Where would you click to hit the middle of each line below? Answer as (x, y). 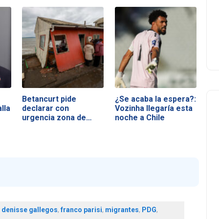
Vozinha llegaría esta (153, 108)
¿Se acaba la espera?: (155, 99)
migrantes (122, 210)
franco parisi (81, 210)
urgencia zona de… (57, 117)
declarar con (46, 108)
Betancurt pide (49, 99)
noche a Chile (140, 117)
